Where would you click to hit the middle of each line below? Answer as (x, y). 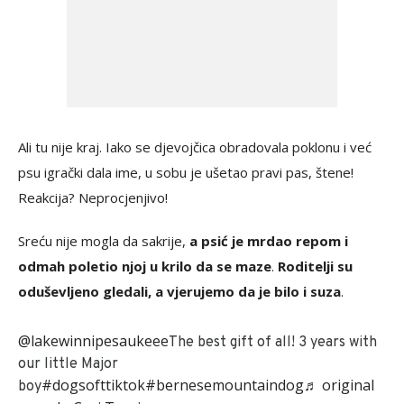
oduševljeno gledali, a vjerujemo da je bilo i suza (179, 291)
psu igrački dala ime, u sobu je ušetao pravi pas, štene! (186, 172)
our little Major (68, 364)
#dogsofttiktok (93, 385)
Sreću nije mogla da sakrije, (104, 240)
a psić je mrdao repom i (269, 240)
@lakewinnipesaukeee (93, 340)
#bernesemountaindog (225, 385)
